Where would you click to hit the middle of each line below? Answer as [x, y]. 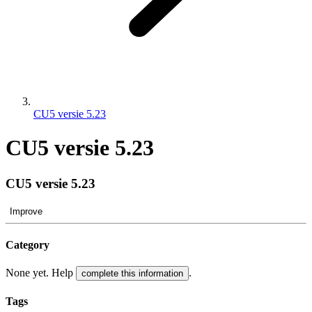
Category [28, 244]
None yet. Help [41, 273]
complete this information [132, 274]
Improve [26, 211]
